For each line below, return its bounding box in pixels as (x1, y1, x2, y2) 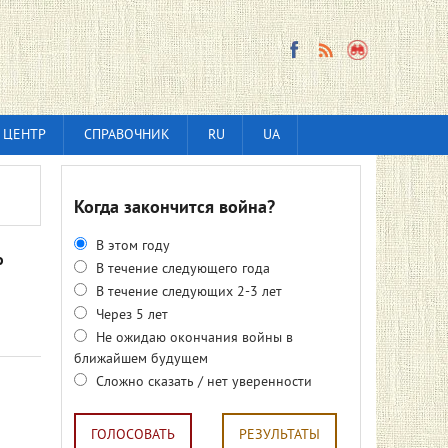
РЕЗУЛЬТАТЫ (239, 427, 320, 444)
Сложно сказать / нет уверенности (92, 374, 312, 391)
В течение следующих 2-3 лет (92, 284, 282, 301)
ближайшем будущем (74, 351, 208, 368)
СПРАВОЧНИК (84, 127, 170, 144)
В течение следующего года (92, 261, 270, 278)
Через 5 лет (92, 307, 168, 324)
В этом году (92, 238, 170, 255)
